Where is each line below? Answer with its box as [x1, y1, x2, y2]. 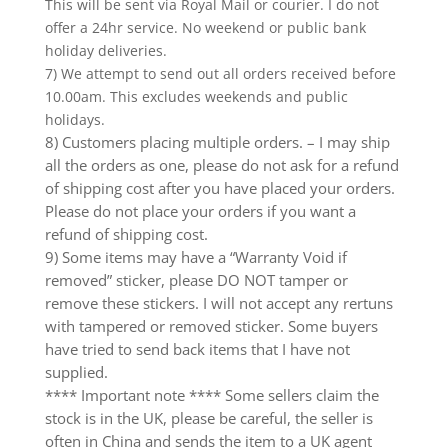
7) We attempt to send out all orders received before [44, 63, 396, 83]
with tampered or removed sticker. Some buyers [44, 315, 378, 336]
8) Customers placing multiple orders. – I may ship [44, 131, 390, 152]
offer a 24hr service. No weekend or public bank [44, 17, 366, 37]
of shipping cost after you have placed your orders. [44, 177, 395, 198]
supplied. [44, 361, 108, 382]
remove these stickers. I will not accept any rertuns [44, 292, 393, 313]
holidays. [44, 109, 105, 129]
